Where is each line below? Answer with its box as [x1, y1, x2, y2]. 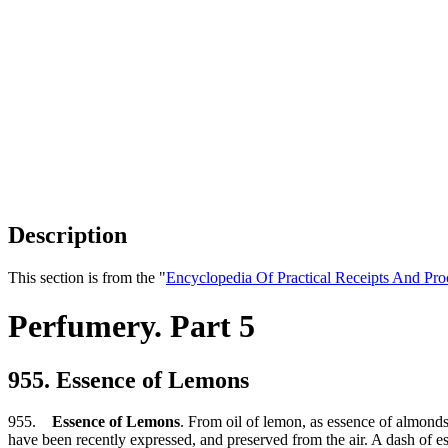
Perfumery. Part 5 [8, 308, 255, 345]
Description [8, 221, 127, 248]
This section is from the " [8, 268, 166, 286]
